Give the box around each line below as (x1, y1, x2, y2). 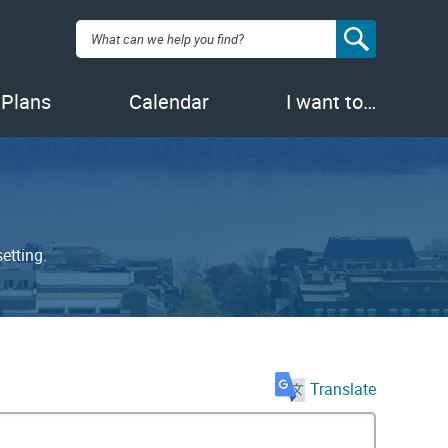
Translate (309, 377, 376, 400)
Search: (75, 20, 131, 42)
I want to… (285, 87, 376, 115)
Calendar (128, 87, 209, 115)
